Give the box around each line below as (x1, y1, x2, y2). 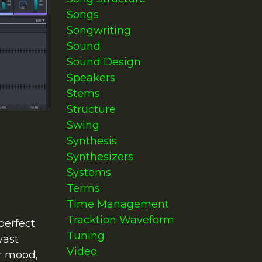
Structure (66, 103, 116, 116)
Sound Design (66, 56, 141, 68)
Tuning (66, 229, 105, 242)
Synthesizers (66, 150, 133, 163)
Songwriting (66, 24, 131, 37)
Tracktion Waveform (66, 213, 174, 226)
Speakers (66, 71, 115, 84)
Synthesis (66, 135, 117, 147)
